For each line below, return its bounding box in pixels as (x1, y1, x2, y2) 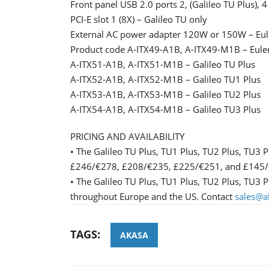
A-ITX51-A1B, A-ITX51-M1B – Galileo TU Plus (70, 58, 255, 70)
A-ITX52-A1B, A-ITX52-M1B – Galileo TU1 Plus (70, 73, 261, 85)
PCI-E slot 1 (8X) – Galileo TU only (70, 13, 207, 25)
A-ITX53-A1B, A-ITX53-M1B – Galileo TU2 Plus (70, 88, 261, 100)
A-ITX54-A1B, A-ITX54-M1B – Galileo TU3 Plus (70, 103, 261, 115)
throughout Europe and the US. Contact (70, 190, 235, 202)
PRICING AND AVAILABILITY (70, 130, 184, 142)
